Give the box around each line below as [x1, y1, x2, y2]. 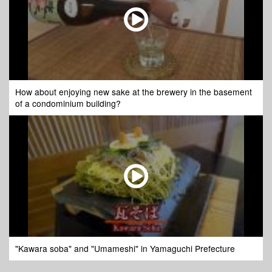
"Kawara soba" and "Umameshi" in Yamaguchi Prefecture [15, 242, 235, 255]
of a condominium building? [15, 97, 121, 110]
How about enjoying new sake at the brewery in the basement [15, 86, 252, 98]
